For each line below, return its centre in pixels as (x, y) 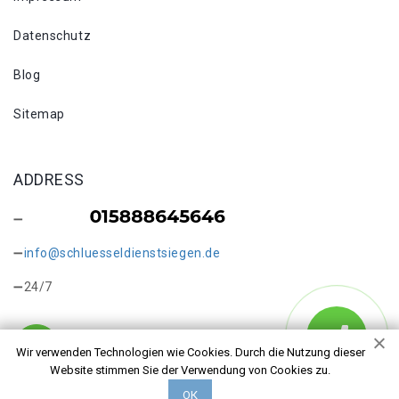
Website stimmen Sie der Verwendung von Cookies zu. (191, 370)
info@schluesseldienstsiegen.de (122, 253)
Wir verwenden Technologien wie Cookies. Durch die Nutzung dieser (190, 352)
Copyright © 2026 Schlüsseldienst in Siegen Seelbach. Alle (191, 381)
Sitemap (39, 114)
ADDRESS (49, 179)
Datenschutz (53, 36)
